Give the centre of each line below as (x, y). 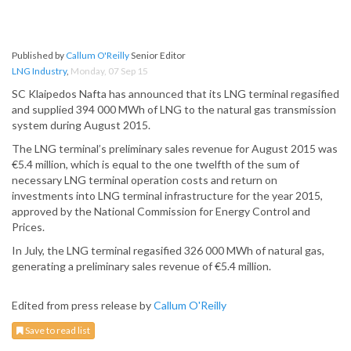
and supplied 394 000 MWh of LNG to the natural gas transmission (174, 110)
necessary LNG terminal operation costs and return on (145, 180)
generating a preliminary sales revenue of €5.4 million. (141, 266)
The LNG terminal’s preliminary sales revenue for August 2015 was (175, 149)
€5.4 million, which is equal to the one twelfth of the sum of (156, 165)
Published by (39, 56)
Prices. (28, 227)
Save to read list (57, 331)
